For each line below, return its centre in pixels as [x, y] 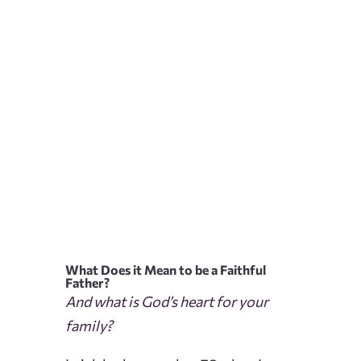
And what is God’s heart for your [166, 302]
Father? [87, 283]
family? [89, 326]
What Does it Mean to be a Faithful [165, 270]
